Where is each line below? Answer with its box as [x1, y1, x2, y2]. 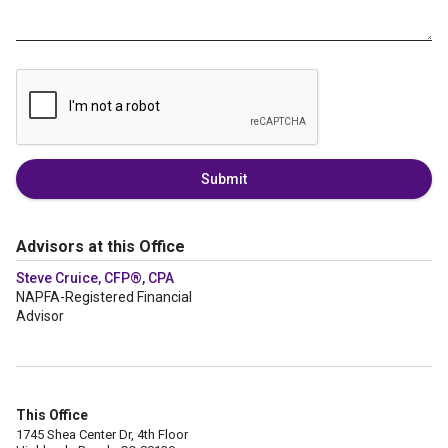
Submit [201, 171, 247, 187]
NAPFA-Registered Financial [16, 289, 192, 305]
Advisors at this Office [16, 237, 185, 256]
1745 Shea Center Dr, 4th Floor [16, 427, 188, 442]
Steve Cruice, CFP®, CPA [16, 270, 174, 286]
